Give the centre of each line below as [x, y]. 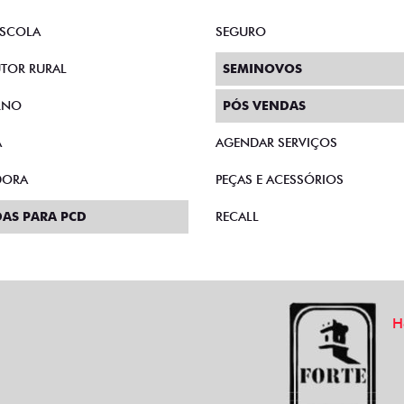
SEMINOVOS [262, 69]
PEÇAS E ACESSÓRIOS [280, 179]
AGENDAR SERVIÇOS [276, 142]
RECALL [237, 216]
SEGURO [241, 32]
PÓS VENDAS [264, 106]
